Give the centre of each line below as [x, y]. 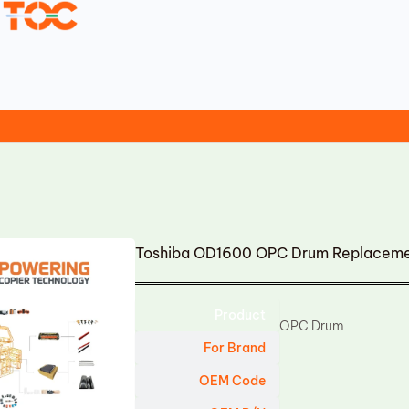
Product [241, 315]
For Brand [235, 348]
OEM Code [233, 381]
